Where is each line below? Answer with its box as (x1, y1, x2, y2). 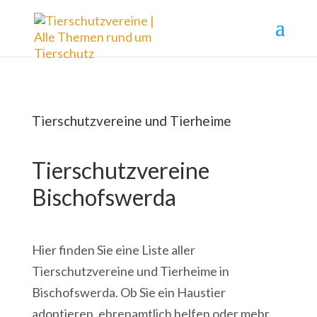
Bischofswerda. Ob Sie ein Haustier (31, 284, 226, 300)
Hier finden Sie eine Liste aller (31, 242, 195, 258)
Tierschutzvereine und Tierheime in (31, 263, 229, 279)
